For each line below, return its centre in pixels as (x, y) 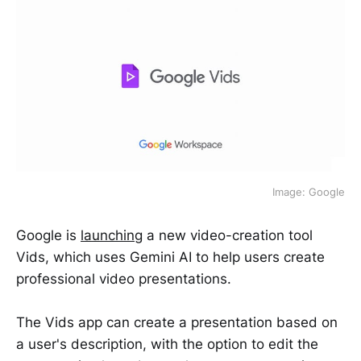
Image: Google (309, 191)
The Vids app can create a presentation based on (177, 322)
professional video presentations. (124, 278)
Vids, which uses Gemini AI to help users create (170, 257)
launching (112, 235)
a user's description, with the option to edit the (167, 344)
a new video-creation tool (228, 235)
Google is (48, 235)
